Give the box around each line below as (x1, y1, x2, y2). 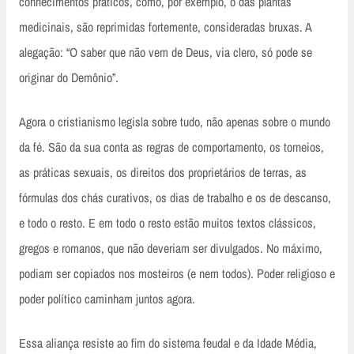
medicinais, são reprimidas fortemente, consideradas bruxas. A (19, 18, 311, 36)
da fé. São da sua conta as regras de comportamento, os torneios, (19, 138, 324, 156)
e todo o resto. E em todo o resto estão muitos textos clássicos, (19, 214, 316, 232)
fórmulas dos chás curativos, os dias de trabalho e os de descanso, (19, 189, 331, 207)
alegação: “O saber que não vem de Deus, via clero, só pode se (19, 43, 312, 62)
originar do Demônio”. (19, 69, 119, 87)
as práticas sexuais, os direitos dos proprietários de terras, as (19, 164, 307, 182)
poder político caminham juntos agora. (19, 290, 195, 308)
